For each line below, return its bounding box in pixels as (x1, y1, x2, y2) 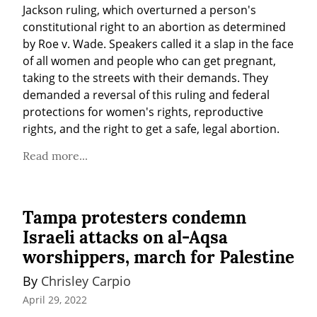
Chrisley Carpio (41, 272, 131, 289)
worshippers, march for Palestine (23, 246, 294, 268)
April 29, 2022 (23, 293, 87, 307)
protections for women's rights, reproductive (23, 103, 263, 120)
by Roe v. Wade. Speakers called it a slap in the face (23, 35, 294, 52)
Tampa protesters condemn (23, 206, 246, 229)
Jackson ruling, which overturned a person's (23, 1, 256, 18)
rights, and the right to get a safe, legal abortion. (23, 120, 279, 137)
